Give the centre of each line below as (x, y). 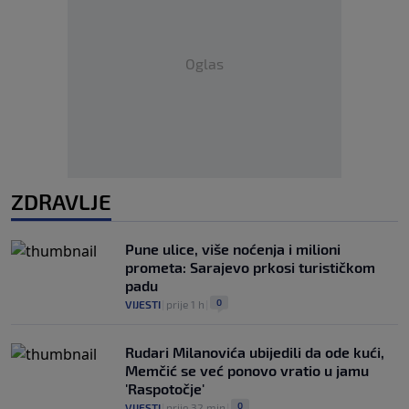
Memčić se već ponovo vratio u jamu (247, 371)
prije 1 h (185, 304)
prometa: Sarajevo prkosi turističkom (250, 267)
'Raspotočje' (165, 389)
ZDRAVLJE (61, 202)
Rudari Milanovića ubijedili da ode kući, (255, 352)
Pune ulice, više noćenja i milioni (233, 249)
